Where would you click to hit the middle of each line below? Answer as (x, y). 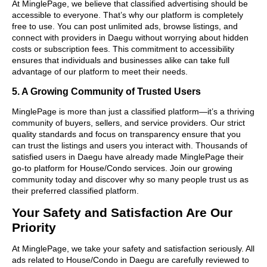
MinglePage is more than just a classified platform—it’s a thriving (133, 111)
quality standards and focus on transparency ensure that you (126, 134)
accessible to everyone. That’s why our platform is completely (128, 15)
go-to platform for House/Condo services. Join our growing (122, 168)
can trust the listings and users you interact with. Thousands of (130, 145)
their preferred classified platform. (75, 190)
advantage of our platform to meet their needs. (100, 71)
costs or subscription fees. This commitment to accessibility (123, 49)
